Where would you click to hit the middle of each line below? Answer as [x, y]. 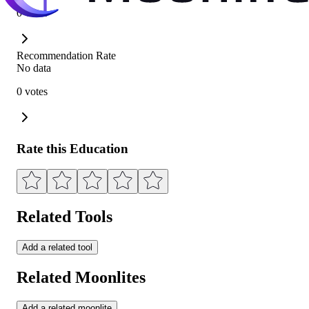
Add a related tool [57, 248]
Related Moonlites [81, 278]
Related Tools [64, 217]
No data [34, 68]
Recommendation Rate [66, 55]
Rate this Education [72, 148]
